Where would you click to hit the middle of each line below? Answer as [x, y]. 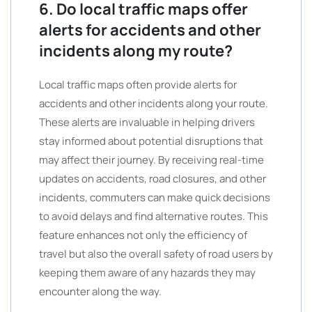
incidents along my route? [136, 51]
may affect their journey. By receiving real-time [151, 160]
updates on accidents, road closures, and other [153, 179]
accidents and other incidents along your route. [154, 103]
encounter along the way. [100, 291]
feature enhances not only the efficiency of [143, 235]
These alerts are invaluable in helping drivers [147, 122]
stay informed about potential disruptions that [151, 141]
